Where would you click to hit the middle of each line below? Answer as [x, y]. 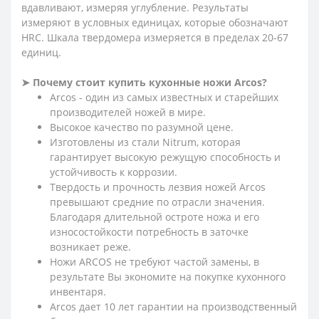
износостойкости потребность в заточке [149, 231]
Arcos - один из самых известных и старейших [164, 97]
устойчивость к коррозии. [114, 172]
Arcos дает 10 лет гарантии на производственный [173, 306]
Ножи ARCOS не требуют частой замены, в [155, 261]
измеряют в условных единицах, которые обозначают [155, 22]
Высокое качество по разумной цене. [142, 127]
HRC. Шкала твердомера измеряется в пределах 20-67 [155, 37]
